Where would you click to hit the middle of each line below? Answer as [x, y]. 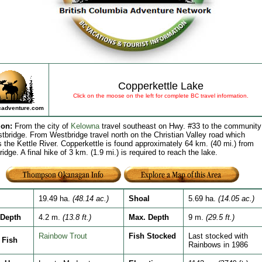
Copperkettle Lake [161, 86]
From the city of [41, 126]
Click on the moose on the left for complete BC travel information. [161, 96]
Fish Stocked [152, 236]
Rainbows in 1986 [218, 245]
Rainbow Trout [63, 236]
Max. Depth [149, 217]
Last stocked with [218, 236]
